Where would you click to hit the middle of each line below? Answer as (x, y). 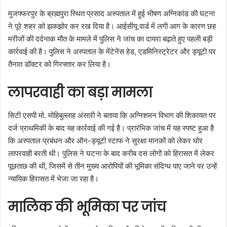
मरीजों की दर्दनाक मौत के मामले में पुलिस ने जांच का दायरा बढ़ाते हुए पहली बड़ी (110, 39)
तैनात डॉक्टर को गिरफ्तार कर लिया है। (60, 64)
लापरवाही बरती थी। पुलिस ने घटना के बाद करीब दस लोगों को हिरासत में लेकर (111, 153)
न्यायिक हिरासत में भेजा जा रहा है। (53, 178)
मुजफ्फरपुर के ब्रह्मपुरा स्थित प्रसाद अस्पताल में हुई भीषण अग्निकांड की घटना (111, 14)
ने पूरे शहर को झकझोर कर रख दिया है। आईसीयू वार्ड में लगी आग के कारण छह (112, 26)
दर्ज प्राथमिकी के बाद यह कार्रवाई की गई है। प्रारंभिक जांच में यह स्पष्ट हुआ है (111, 128)
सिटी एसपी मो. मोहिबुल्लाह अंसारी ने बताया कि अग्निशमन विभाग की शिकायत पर (112, 115)
